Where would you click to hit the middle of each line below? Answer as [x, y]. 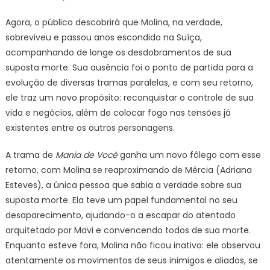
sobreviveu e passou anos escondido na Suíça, [103, 37]
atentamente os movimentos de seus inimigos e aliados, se [131, 260]
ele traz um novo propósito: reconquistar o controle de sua [129, 98]
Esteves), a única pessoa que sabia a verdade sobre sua [123, 185]
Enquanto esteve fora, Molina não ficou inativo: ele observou [133, 245]
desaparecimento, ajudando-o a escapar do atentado [120, 215]
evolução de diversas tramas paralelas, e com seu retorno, [129, 83]
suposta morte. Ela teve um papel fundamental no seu [121, 200]
